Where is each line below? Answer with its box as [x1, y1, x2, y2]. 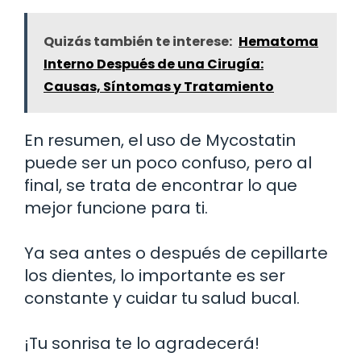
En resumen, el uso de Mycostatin [24, 128, 296, 151]
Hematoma [239, 31, 318, 51]
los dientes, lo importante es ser [24, 263, 285, 287]
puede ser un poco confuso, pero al [24, 151, 312, 174]
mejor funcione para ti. [24, 196, 208, 219]
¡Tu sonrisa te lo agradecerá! [24, 331, 259, 355]
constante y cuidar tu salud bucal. [24, 286, 300, 309]
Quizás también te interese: [44, 31, 232, 51]
